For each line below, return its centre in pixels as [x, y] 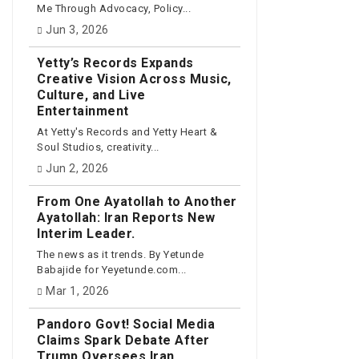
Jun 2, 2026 [77, 168]
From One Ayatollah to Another [137, 201]
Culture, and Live [91, 95]
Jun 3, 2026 [77, 29]
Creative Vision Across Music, [134, 79]
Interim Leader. [86, 233]
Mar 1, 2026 [78, 290]
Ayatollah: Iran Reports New [126, 217]
